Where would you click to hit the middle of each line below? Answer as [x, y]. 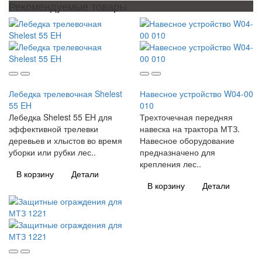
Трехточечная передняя [186, 117]
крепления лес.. [170, 163]
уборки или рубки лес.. [52, 152]
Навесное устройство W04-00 [196, 93]
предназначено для [177, 152]
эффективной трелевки [54, 128]
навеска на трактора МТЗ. [190, 128]
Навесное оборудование [187, 140]
